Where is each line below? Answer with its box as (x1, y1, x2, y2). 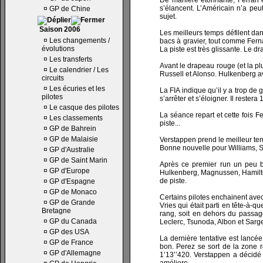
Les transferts (49, 55, 92, 63)
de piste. (160, 177, 187, 185)
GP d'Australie (49, 146, 95, 154)
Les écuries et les (49, 85, 105, 93)
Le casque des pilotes (49, 103, 119, 112)
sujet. (160, 12, 177, 21)
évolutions (42, 45, 75, 53)
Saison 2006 (38, 25, 80, 33)
